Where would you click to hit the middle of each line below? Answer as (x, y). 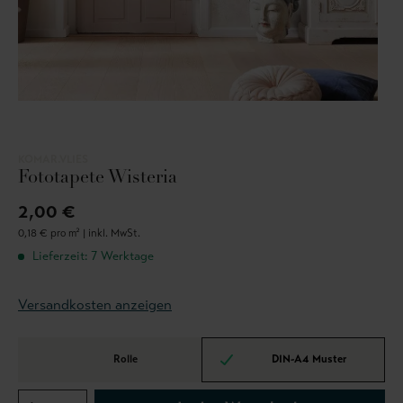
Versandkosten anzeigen (95, 305)
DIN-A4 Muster (309, 358)
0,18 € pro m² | (53, 233)
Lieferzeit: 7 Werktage (91, 256)
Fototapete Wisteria (98, 179)
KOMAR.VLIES (53, 160)
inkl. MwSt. (114, 233)
